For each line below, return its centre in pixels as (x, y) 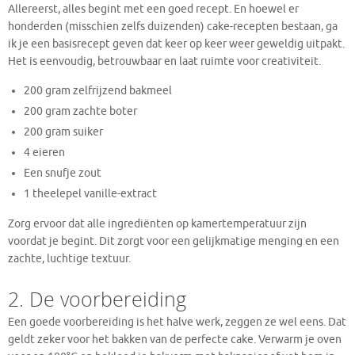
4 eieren (45, 153)
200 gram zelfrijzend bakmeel (98, 91)
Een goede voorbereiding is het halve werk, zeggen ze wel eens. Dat (177, 322)
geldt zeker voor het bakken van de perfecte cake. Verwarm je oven (175, 339)
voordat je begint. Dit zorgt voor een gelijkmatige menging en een (174, 241)
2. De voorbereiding (97, 298)
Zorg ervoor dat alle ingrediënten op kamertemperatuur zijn (157, 223)
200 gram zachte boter (81, 112)
